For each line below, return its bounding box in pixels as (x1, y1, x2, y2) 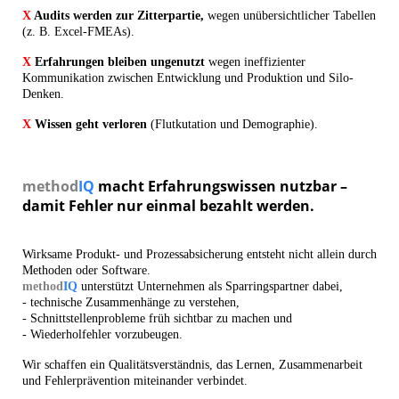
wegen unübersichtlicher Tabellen (208, 9, 376, 23)
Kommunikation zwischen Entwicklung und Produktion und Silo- (22, 71, 354, 85)
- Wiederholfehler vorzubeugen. (22, 328, 186, 342)
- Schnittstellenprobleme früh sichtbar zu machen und (22, 312, 296, 326)
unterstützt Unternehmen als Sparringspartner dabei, (77, 280, 346, 294)
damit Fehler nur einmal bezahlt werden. (22, 196, 314, 216)
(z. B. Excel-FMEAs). (22, 25, 134, 39)
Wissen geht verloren (35, 118, 151, 132)
